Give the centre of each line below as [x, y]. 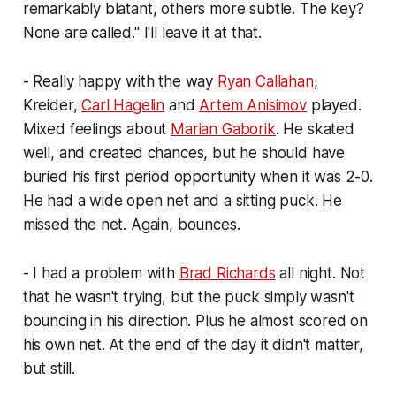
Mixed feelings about [97, 129]
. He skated [315, 129]
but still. [49, 368]
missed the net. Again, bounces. [131, 224]
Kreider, [52, 105]
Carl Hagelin [123, 105]
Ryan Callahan [265, 81]
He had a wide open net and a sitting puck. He [183, 200]
